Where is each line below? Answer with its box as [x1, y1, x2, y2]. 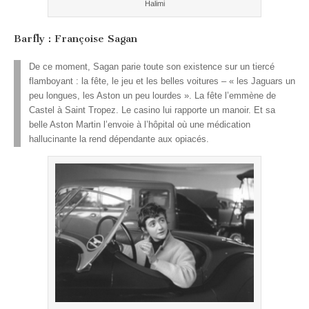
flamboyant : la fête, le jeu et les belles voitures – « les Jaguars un [29, 76, 295, 86]
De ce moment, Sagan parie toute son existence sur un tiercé [29, 61, 275, 72]
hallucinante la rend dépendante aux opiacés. [29, 134, 209, 144]
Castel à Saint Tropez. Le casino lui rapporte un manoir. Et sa [29, 105, 275, 115]
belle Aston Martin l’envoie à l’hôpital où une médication [29, 119, 250, 130]
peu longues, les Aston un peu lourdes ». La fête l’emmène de [29, 90, 276, 101]
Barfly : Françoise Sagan [14, 32, 137, 46]
